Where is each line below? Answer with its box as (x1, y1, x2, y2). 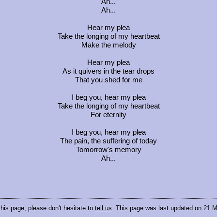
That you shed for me (75, 76, 142, 84)
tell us (94, 204, 112, 212)
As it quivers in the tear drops (62, 67, 155, 75)
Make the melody (81, 41, 136, 49)
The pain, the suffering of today (60, 137, 157, 145)
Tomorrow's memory (76, 145, 141, 154)
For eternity (91, 110, 126, 119)
